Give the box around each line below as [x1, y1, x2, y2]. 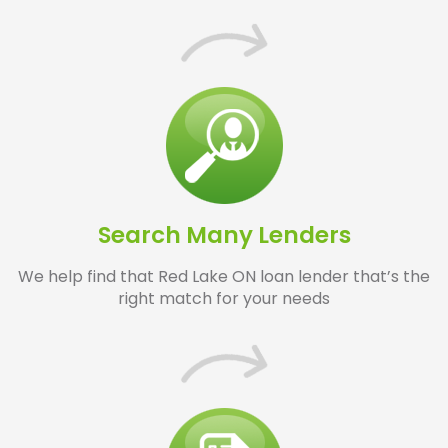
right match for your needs [118, 287, 330, 311]
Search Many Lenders [97, 219, 351, 252]
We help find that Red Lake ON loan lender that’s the [18, 265, 430, 289]
